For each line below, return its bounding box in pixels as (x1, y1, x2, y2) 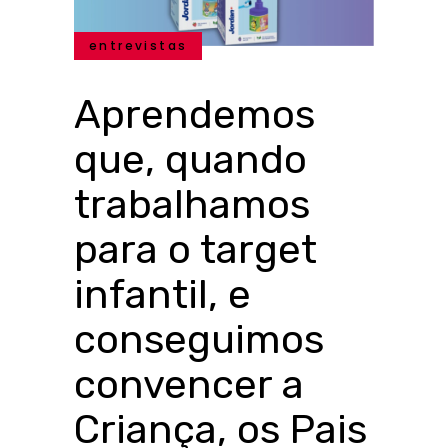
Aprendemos (74, 90, 315, 138)
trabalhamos (74, 180, 310, 228)
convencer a (74, 360, 304, 408)
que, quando (74, 135, 307, 183)
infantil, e (74, 270, 251, 318)
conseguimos (74, 315, 324, 363)
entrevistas (89, 36, 188, 54)
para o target (74, 225, 317, 273)
